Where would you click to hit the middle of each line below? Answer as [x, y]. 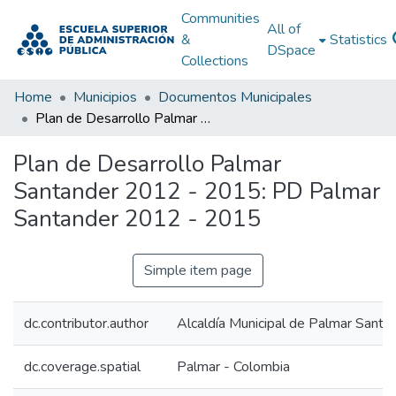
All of [283, 29]
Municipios [105, 97]
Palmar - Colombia [233, 367]
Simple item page [198, 270]
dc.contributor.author [86, 324]
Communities [220, 19]
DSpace [291, 50]
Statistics [358, 40]
